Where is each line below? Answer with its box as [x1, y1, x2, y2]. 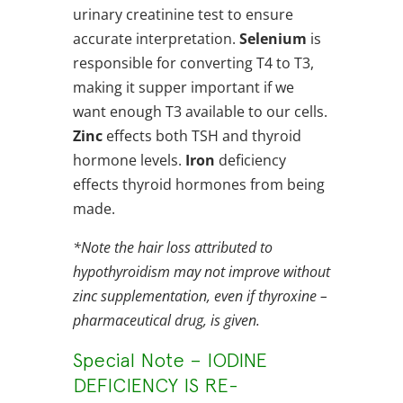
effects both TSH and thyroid [102, 126, 301, 147]
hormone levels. [72, 150, 185, 171]
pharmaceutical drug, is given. [72, 310, 260, 331]
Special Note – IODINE [72, 348, 267, 372]
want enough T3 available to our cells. [72, 102, 327, 122]
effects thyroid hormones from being [72, 175, 325, 195]
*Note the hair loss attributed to [72, 237, 273, 258]
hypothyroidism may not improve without [72, 262, 330, 282]
